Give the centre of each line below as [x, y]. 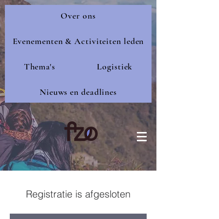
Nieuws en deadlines [78, 92]
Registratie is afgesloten [78, 194]
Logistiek [115, 66]
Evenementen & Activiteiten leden [78, 41]
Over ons [78, 16]
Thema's [39, 66]
